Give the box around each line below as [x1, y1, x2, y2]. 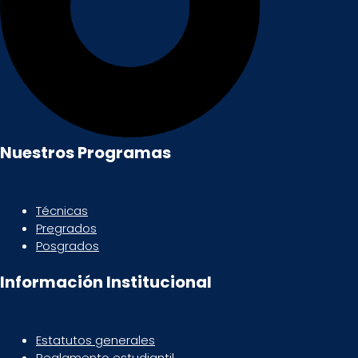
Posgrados [36, 237, 99, 254]
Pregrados [36, 219, 97, 237]
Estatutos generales [36, 332, 155, 349]
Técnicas [36, 201, 88, 219]
